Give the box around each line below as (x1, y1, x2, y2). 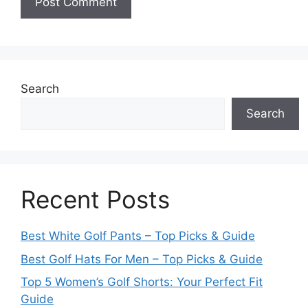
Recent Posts (21, 185, 170, 214)
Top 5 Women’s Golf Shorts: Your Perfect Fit (21, 275, 263, 289)
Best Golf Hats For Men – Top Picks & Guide (21, 252, 263, 266)
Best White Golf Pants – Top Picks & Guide (21, 229, 255, 243)
